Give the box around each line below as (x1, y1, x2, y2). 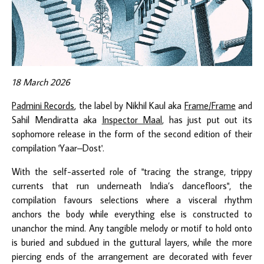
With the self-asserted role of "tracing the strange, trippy (12, 165, 252, 177)
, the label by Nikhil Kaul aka (74, 99, 184, 111)
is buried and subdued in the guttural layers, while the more (12, 236, 252, 248)
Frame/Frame (184, 99, 236, 111)
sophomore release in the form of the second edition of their (12, 127, 252, 140)
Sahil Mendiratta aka (12, 113, 102, 126)
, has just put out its (162, 113, 253, 126)
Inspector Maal (101, 113, 163, 126)
